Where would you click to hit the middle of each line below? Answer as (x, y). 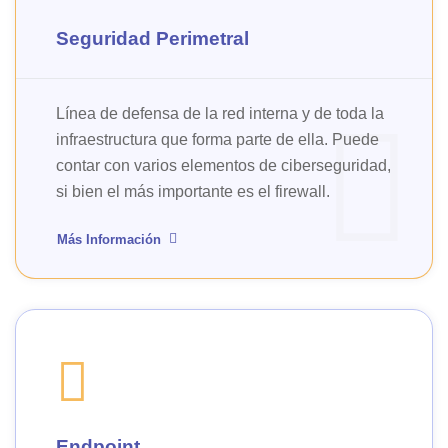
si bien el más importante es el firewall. (193, 191)
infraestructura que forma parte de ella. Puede (217, 139)
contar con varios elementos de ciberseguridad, (223, 165)
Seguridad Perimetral (152, 38)
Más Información (109, 239)
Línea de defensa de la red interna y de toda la (220, 113)
